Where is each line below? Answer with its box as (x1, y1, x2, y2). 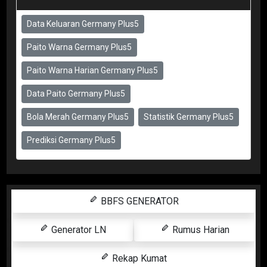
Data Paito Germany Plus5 (27, 89, 125, 99)
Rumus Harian (169, 224, 229, 236)
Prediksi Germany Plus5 (27, 135, 116, 145)
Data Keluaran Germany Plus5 (27, 19, 139, 29)
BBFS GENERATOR (98, 195, 179, 207)
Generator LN (48, 224, 106, 236)
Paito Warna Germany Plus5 (27, 42, 132, 52)
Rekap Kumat (110, 253, 167, 265)
